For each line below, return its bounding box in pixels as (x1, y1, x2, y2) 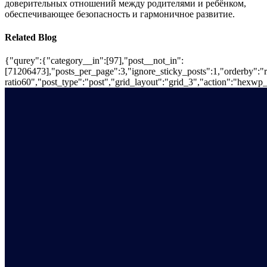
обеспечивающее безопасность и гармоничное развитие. (5, 8, 235, 19)
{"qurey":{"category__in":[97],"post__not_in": (5, 55, 184, 66)
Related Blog (5, 32, 57, 43)
